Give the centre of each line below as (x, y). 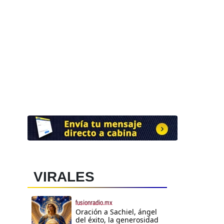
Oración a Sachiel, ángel (116, 212)
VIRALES (64, 177)
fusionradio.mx (94, 203)
